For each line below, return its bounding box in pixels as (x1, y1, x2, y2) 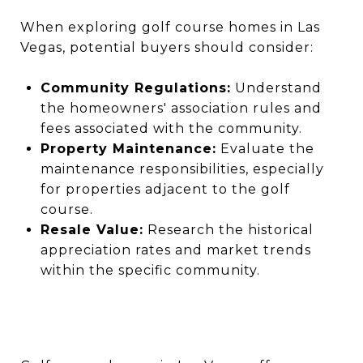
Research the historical (147, 221, 314, 237)
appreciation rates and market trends (40, 241, 311, 258)
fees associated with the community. (40, 120, 302, 136)
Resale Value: (40, 221, 143, 237)
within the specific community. (40, 262, 260, 278)
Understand (234, 79, 322, 96)
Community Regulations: (40, 79, 231, 96)
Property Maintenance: (40, 140, 216, 156)
